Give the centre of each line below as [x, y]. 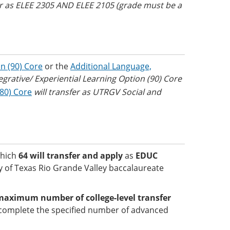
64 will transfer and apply [72, 156]
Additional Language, [111, 66]
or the [56, 66]
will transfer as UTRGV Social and [98, 92]
